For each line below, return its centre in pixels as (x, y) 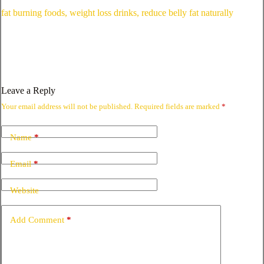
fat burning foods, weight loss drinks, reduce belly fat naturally (117, 13)
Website (24, 190)
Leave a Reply (28, 91)
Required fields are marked (178, 107)
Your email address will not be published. (67, 107)
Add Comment (37, 220)
